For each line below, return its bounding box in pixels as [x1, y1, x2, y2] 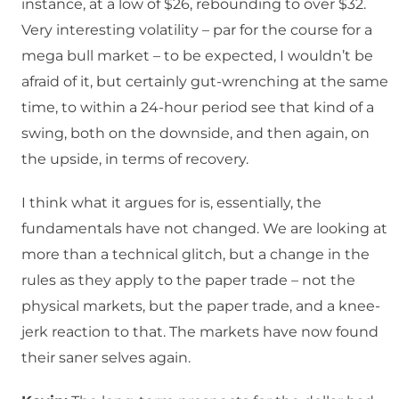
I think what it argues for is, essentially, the [21, 194, 322, 212]
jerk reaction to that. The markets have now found [21, 323, 379, 341]
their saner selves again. [21, 349, 191, 367]
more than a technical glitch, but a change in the [21, 246, 370, 264]
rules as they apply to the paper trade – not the [21, 272, 355, 289]
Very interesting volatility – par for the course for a [21, 21, 372, 39]
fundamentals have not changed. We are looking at [21, 220, 387, 238]
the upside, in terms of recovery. [21, 151, 248, 168]
